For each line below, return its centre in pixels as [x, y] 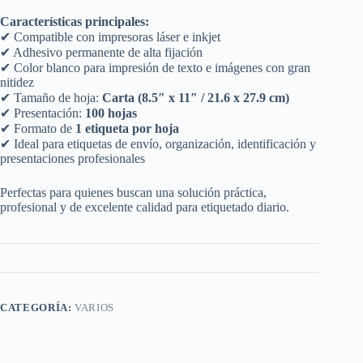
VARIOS [95, 307]
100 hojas [111, 113]
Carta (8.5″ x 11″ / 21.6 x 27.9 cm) [196, 97]
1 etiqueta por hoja [127, 128]
